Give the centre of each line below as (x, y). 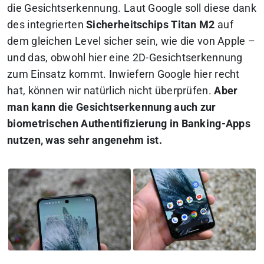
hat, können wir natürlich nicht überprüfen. (111, 90)
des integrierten (47, 24)
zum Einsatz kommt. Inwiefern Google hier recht (123, 74)
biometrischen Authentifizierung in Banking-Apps (129, 123)
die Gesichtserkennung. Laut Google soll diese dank (132, 8)
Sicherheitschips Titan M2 (151, 24)
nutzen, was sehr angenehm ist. (85, 140)
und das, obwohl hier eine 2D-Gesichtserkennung (125, 57)
